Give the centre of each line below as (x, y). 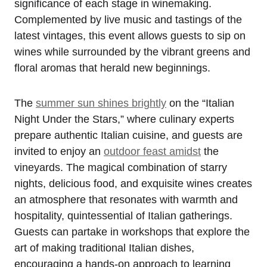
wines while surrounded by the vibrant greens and (132, 52)
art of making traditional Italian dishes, (104, 248)
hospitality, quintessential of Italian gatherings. (123, 215)
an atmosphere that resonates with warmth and (126, 199)
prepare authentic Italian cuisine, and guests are (128, 135)
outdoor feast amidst (152, 151)
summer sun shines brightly (101, 103)
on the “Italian (200, 103)
